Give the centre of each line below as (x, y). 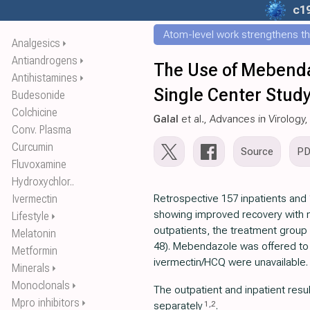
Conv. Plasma (42, 130)
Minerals (31, 268)
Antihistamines (45, 78)
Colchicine (35, 112)
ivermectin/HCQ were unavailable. (231, 262)
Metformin (35, 251)
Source (257, 152)
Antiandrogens (45, 61)
